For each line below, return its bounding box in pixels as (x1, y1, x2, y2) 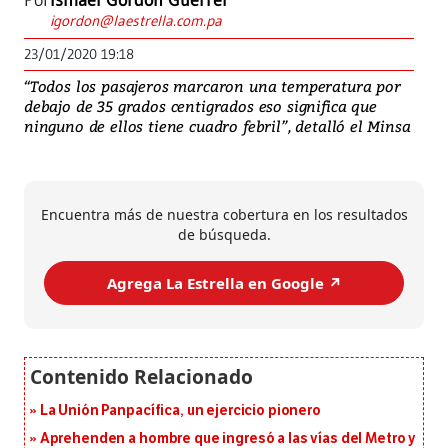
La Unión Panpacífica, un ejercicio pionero (39, 402, 321, 420)
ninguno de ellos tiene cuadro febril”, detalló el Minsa (24, 116, 411, 137)
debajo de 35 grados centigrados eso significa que (24, 96, 377, 117)
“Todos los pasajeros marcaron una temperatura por (24, 76, 401, 97)
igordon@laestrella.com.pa (50, 11, 222, 31)
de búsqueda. (177, 225, 271, 245)
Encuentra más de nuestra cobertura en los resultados (40, 205, 408, 225)
